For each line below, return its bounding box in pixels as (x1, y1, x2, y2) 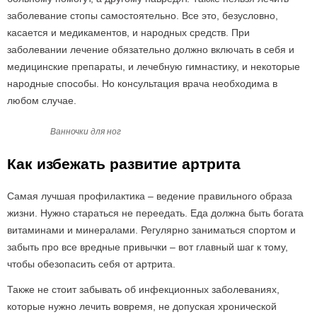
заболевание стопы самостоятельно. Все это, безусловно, (7, 10, 278, 21)
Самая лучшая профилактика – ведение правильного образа (7, 190, 292, 202)
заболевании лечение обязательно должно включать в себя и (7, 44, 294, 55)
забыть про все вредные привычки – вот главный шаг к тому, (7, 241, 288, 253)
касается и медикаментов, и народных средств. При (7, 27, 250, 38)
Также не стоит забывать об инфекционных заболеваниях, (7, 284, 279, 295)
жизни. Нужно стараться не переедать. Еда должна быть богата (7, 207, 304, 219)
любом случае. (7, 95, 76, 106)
